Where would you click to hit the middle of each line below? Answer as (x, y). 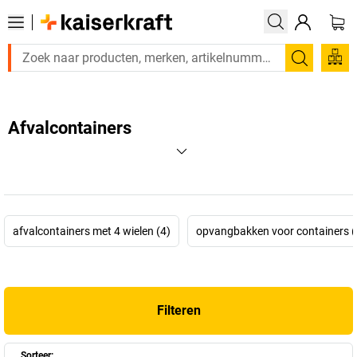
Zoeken (324, 69)
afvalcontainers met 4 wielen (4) (92, 231)
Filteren (178, 310)
